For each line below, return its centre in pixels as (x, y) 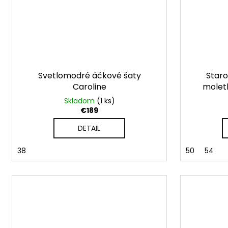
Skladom (80, 101)
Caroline (89, 87)
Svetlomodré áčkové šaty (89, 76)
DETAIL (89, 129)
